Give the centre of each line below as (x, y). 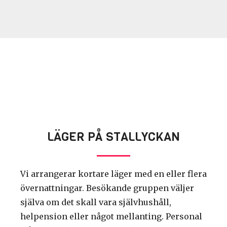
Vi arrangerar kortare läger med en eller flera (113, 174)
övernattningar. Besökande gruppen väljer (107, 188)
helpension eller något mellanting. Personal (111, 216)
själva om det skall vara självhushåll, (96, 202)
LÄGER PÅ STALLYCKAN (113, 137)
